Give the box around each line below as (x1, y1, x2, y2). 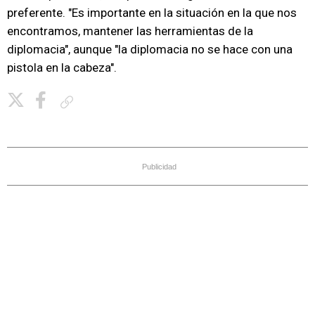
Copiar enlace (79, 96, 129, 107)
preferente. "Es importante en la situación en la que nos (7, 6, 297, 20)
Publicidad (142, 162, 176, 171)
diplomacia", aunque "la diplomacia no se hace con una (7, 42, 292, 56)
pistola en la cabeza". (7, 60, 117, 75)
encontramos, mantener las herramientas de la (7, 24, 253, 38)
